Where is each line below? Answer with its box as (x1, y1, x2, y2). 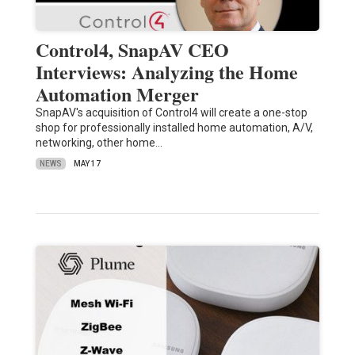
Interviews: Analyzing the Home (35, 58, 298, 86)
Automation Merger (35, 80, 199, 109)
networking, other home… (35, 136, 162, 150)
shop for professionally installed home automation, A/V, (35, 121, 313, 135)
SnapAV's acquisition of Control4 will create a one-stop (35, 106, 307, 120)
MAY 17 (73, 159, 101, 169)
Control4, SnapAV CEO (35, 36, 229, 64)
